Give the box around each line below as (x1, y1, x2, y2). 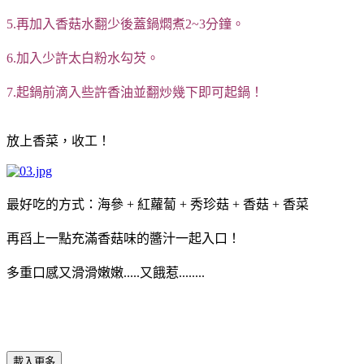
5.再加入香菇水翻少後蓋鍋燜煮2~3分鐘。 (6, 16, 245, 31)
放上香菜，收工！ (6, 133, 110, 148)
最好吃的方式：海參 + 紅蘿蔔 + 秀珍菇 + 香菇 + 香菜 (6, 197, 309, 211)
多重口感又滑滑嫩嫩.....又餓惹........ (6, 265, 205, 279)
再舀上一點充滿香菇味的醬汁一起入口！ (6, 231, 240, 245)
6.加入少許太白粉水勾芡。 (6, 50, 159, 65)
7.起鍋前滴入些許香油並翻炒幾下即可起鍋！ (6, 84, 263, 99)
